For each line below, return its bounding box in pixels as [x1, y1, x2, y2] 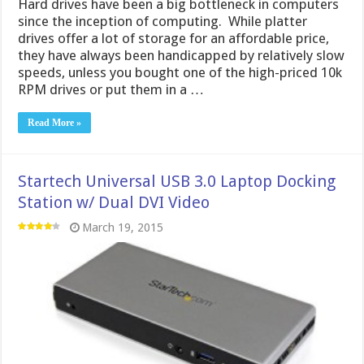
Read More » [28, 116, 82, 128]
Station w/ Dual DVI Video [18, 192, 210, 212]
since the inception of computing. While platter [18, 12, 308, 29]
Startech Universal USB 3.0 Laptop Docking [18, 171, 336, 191]
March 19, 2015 [82, 220, 164, 234]
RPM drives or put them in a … [18, 80, 205, 97]
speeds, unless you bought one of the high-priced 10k [18, 63, 343, 80]
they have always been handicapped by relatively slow [18, 46, 345, 63]
